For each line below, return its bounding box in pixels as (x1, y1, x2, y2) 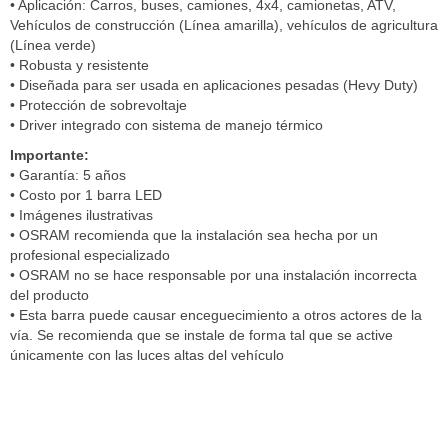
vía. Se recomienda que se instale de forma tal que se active (10, 327, 393, 343)
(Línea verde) (10, 37, 96, 53)
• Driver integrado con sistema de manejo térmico (10, 117, 323, 133)
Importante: (10, 147, 89, 163)
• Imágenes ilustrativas (10, 207, 153, 223)
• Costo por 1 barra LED (10, 187, 162, 203)
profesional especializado (10, 247, 170, 263)
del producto (10, 287, 89, 303)
